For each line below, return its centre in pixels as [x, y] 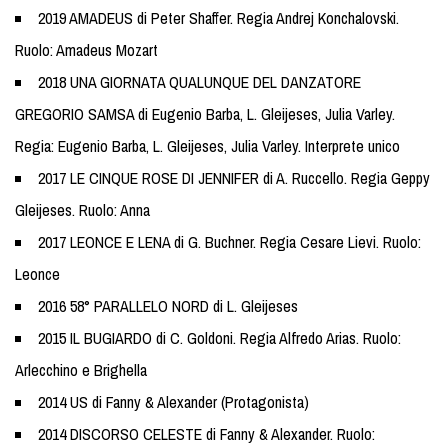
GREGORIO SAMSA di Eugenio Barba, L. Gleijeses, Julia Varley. [205, 114]
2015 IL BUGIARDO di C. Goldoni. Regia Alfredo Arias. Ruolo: [219, 338]
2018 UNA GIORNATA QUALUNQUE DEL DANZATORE [199, 82]
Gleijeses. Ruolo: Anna [82, 210]
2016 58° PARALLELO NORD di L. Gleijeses [168, 306]
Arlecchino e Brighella [81, 370]
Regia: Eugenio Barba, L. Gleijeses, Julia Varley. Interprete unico [207, 146]
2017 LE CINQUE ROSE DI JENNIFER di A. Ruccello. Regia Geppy [234, 178]
